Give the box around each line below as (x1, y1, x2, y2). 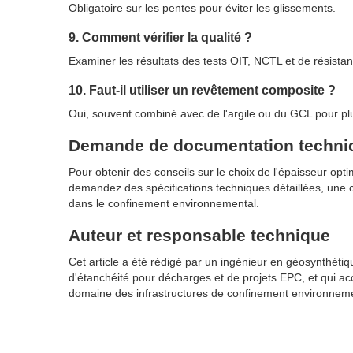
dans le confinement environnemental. (69, 197, 259, 210)
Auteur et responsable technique (69, 226, 330, 245)
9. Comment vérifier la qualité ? (69, 30, 252, 45)
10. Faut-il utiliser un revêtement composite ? (69, 83, 336, 98)
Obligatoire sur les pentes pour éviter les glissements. (69, 2, 336, 15)
